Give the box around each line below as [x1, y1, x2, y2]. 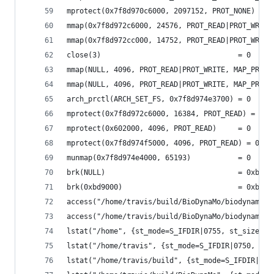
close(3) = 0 [67, 51, 251, 59]
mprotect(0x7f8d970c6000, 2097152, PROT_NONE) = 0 [67, 7, 272, 15]
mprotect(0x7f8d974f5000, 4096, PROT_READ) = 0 [67, 139, 259, 147]
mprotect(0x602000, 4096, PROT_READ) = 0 [67, 124, 251, 133]
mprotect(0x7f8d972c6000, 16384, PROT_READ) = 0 [67, 109, 264, 118]
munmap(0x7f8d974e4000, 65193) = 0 [67, 154, 251, 162]
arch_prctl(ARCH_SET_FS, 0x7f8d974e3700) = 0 [67, 95, 251, 103]
